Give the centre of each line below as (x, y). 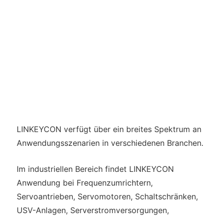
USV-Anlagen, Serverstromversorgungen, (93, 210)
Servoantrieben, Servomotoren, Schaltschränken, (107, 197)
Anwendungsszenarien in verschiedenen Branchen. (110, 143)
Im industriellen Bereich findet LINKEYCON (95, 169)
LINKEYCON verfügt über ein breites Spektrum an (109, 129)
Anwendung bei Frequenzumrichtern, (84, 183)
